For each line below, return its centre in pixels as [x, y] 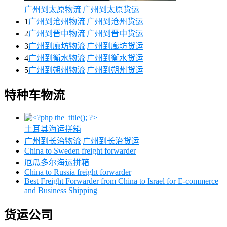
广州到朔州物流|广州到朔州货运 [86, 70]
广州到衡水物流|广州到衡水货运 [86, 58]
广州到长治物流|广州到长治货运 [82, 141]
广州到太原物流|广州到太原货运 [82, 9]
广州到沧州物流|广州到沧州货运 [86, 21]
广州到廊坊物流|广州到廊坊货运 [86, 46]
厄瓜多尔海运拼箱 [57, 163]
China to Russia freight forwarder [78, 172]
